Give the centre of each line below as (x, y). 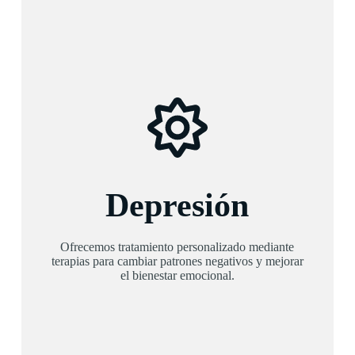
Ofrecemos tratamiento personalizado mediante (177, 247)
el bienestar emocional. (177, 275)
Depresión (177, 205)
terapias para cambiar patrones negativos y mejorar (177, 261)
